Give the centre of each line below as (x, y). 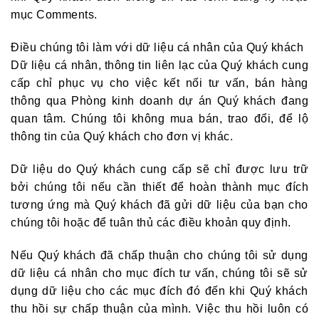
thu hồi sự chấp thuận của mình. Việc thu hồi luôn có (159, 308)
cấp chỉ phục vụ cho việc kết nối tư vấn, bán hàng (159, 83)
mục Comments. (54, 15)
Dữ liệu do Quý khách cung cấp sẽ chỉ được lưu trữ (159, 169)
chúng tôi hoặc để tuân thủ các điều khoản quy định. (151, 222)
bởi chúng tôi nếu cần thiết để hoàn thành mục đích (159, 187)
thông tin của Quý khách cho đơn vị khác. (122, 137)
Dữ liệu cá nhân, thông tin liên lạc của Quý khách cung (159, 66)
